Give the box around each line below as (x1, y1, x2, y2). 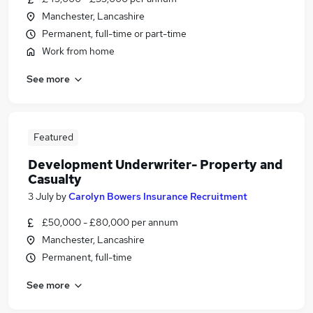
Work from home (42, 45, 115, 57)
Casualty (28, 171, 82, 187)
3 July (28, 190, 54, 203)
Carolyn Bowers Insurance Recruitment (68, 190, 247, 203)
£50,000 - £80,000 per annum (42, 216, 178, 228)
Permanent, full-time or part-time (42, 27, 187, 40)
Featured (33, 131, 73, 143)
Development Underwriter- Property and (28, 156, 283, 173)
